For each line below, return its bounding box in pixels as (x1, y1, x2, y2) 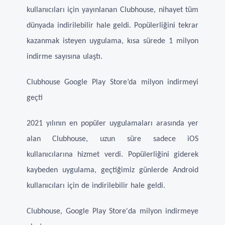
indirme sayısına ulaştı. (26, 53, 102, 61)
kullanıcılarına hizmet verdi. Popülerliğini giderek (26, 151, 199, 159)
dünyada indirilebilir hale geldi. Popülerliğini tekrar (26, 22, 199, 30)
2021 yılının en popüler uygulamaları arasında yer (26, 120, 199, 128)
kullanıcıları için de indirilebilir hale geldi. (26, 182, 165, 190)
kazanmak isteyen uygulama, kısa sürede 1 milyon (26, 37, 199, 46)
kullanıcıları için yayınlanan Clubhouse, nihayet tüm (26, 6, 199, 15)
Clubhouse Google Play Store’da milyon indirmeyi (26, 78, 199, 87)
